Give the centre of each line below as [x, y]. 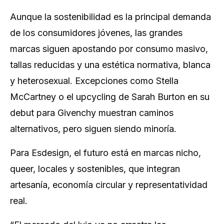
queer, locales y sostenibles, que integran [95, 169]
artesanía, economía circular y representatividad [109, 185]
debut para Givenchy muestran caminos [92, 113]
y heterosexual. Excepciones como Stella [94, 81]
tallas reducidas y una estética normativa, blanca [110, 65]
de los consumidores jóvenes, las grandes [96, 33]
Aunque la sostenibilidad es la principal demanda [110, 17]
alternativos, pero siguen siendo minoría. [93, 129]
